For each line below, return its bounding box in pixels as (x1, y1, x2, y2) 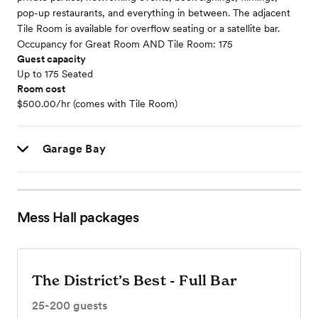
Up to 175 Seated (17, 68, 93, 80)
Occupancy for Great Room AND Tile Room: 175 (17, 38, 233, 50)
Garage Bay (43, 142, 106, 156)
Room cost (17, 83, 65, 95)
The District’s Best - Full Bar (32, 272, 237, 290)
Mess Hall (17, 209, 77, 226)
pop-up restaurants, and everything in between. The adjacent (17, 7, 290, 19)
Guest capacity (17, 53, 86, 65)
